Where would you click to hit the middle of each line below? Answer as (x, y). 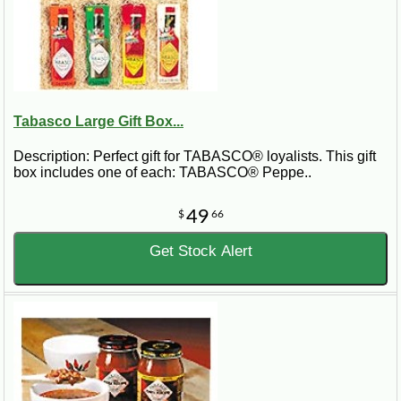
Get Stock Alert (200, 252)
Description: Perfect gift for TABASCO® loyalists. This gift (195, 157)
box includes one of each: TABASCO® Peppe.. (162, 173)
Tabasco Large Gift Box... (98, 121)
